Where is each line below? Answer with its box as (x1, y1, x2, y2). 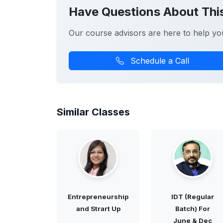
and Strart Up (76, 205, 120, 213)
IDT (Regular (171, 193, 214, 201)
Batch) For (175, 205, 210, 213)
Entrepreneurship (68, 193, 128, 201)
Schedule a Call (127, 56, 189, 66)
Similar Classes (57, 106, 130, 118)
